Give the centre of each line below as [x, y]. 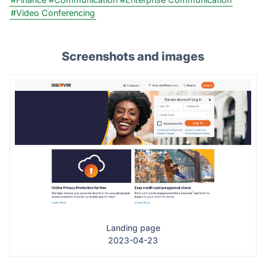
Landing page [133, 228]
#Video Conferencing [53, 12]
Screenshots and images [133, 56]
